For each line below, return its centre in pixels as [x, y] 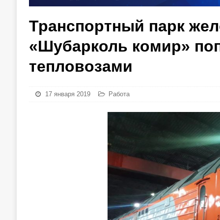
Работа [119, 94]
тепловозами [81, 66]
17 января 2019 [68, 94]
